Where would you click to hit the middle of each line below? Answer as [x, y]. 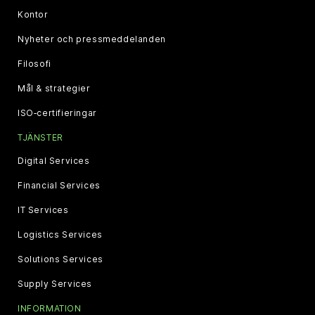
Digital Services [54, 160]
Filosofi [34, 63]
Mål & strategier [54, 88]
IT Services [43, 210]
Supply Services [55, 283]
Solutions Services [60, 259]
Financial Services [59, 185]
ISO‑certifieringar [57, 112]
